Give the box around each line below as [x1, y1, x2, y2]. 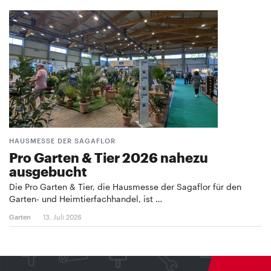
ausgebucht [9, 163, 87, 179]
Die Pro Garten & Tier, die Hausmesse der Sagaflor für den [9, 181, 241, 192]
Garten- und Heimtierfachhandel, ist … [9, 193, 162, 204]
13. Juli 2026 [43, 212, 82, 221]
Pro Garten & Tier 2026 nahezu [9, 149, 208, 165]
